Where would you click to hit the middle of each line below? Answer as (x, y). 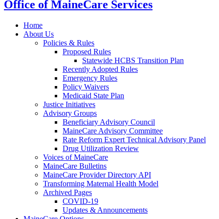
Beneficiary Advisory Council (109, 122)
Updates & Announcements (105, 210)
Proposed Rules (87, 51)
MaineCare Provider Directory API (97, 175)
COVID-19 (80, 201)
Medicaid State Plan (93, 95)
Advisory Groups (70, 113)
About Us (39, 34)
